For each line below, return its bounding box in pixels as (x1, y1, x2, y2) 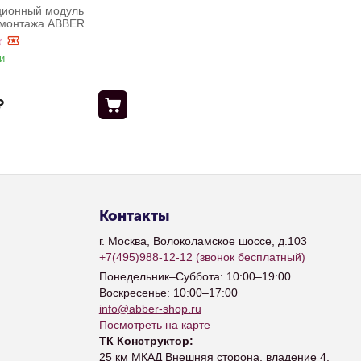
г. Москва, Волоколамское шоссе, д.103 (98, 234, 307, 247)
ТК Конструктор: (98, 334, 193, 347)
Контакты (98, 207, 169, 225)
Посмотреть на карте (98, 318, 210, 331)
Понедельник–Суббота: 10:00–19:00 (98, 270, 291, 283)
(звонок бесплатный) (192, 251, 305, 263)
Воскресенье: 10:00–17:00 (98, 286, 238, 299)
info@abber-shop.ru (98, 302, 201, 315)
